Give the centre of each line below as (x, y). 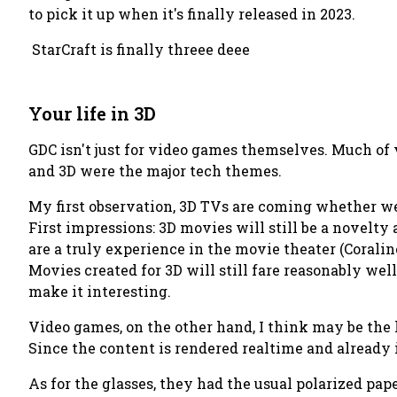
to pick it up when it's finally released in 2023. (192, 14)
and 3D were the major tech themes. (155, 171)
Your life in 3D (92, 113)
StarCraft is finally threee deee (141, 49)
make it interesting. (100, 291)
